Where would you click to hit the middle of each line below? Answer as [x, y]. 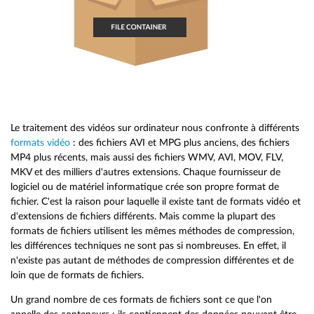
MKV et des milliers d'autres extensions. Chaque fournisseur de [145, 172]
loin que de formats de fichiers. [77, 275]
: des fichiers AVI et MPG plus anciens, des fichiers [180, 143]
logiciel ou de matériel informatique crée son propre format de [145, 187]
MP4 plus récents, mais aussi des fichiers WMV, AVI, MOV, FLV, [147, 158]
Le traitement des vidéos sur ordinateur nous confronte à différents [155, 128]
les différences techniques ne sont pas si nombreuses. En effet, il [148, 246]
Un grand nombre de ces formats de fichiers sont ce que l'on [141, 299]
